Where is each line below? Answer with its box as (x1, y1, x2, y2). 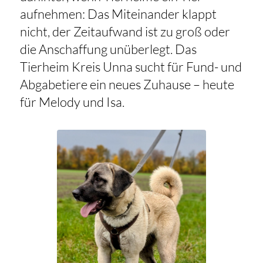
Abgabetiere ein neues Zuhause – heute (19, 76, 234, 93)
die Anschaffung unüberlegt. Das (19, 41, 197, 58)
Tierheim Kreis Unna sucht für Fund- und (19, 59, 242, 75)
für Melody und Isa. (19, 94, 124, 110)
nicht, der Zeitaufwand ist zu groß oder (19, 23, 230, 40)
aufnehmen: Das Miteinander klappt (19, 6, 217, 22)
